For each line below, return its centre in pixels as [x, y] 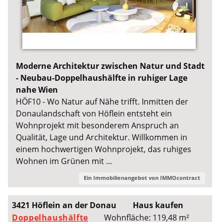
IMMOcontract [180, 178]
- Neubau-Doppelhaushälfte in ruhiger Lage [102, 78]
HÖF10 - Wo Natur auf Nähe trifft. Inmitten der [102, 101]
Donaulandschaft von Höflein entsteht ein [94, 113]
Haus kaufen [158, 205]
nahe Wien [37, 89]
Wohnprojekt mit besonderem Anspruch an [98, 125]
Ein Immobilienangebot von [122, 178]
